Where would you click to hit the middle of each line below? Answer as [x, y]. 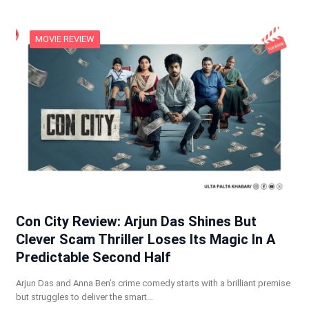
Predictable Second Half [93, 258]
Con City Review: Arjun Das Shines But [136, 222]
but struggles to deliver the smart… [84, 297]
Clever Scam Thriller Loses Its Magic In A [145, 240]
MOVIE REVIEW [64, 39]
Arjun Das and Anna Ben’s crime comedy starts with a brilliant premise [153, 283]
